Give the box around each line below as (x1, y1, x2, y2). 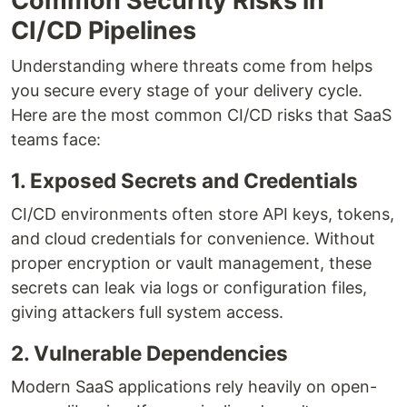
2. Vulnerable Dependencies (11, 340, 288, 365)
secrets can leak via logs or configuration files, (11, 277, 367, 297)
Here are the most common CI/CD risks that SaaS (11, 104, 392, 124)
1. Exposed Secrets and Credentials (11, 167, 358, 193)
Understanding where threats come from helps (11, 55, 372, 75)
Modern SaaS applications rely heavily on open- (11, 376, 377, 396)
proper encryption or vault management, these (11, 253, 372, 273)
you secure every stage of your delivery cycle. (11, 80, 362, 100)
